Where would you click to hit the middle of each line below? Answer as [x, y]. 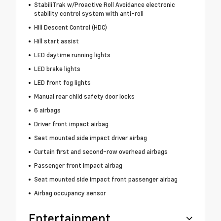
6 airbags [47, 110]
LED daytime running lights [72, 55]
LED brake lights [57, 69]
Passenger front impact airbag [78, 166]
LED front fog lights [62, 83]
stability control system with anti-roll [89, 14]
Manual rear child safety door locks [84, 96]
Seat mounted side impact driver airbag [90, 138]
